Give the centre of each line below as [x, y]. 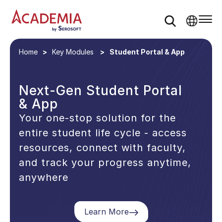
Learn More [106, 212]
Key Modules [73, 52]
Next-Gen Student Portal [101, 90]
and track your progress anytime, [105, 162]
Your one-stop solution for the [98, 118]
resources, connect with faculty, [103, 147]
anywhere [44, 177]
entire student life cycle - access [103, 133]
